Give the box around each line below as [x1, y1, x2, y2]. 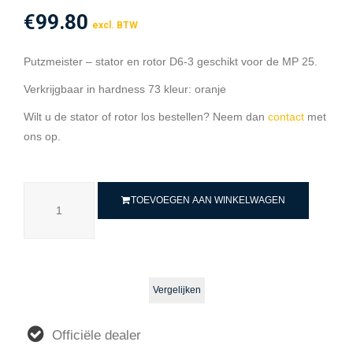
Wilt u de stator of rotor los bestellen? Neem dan [24, 110, 268, 123]
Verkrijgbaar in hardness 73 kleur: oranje [24, 82, 226, 95]
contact [268, 110, 304, 123]
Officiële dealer [52, 327, 141, 343]
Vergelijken [152, 284, 201, 295]
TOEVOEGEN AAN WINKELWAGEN [131, 194, 285, 206]
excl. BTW [92, 19, 138, 31]
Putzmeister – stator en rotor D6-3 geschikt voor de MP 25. [24, 54, 318, 68]
